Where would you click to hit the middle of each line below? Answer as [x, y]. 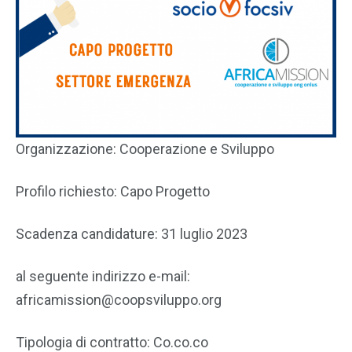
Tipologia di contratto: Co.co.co [112, 342]
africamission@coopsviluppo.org [119, 300]
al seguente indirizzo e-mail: [103, 276]
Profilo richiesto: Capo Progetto [113, 191]
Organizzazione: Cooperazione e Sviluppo [145, 149]
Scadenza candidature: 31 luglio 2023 [132, 234]
